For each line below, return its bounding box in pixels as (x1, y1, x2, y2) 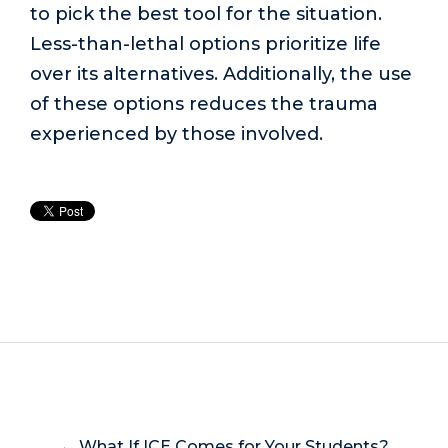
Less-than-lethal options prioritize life (30, 32, 381, 55)
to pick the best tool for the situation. (30, 2, 382, 25)
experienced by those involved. (30, 122, 323, 145)
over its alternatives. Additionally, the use (30, 62, 412, 85)
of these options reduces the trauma (30, 92, 378, 115)
